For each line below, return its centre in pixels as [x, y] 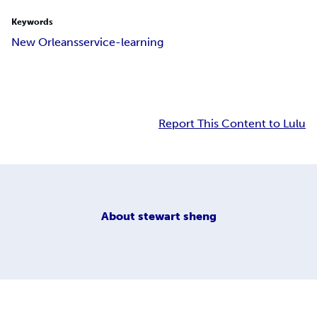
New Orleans [45, 42]
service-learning [121, 42]
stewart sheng [177, 216]
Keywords [32, 22]
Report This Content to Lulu [232, 124]
